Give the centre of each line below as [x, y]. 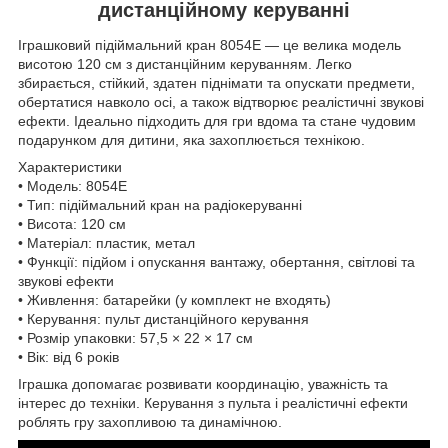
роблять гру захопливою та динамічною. [150, 422]
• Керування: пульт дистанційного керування [163, 319]
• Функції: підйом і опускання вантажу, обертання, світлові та [216, 262]
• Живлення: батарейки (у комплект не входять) [174, 300]
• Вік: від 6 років [68, 357]
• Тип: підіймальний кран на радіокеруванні [160, 205]
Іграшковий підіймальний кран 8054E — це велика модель [209, 45]
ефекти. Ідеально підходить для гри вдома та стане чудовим [217, 121]
